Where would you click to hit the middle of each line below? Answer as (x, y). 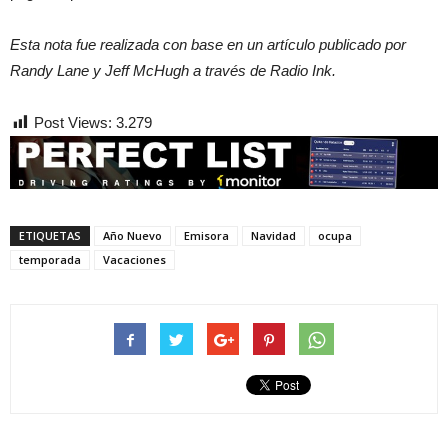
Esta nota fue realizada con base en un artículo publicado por (208, 45)
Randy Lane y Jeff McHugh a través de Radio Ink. (173, 71)
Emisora (206, 236)
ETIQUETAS (50, 236)
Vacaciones (134, 260)
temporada (50, 260)
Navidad (273, 236)
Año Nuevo (132, 236)
